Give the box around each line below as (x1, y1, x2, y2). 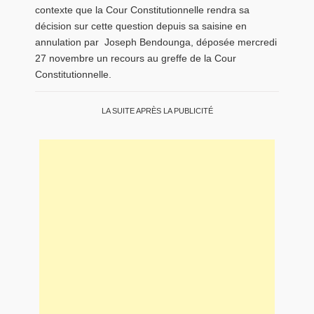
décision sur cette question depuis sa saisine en (35, 20, 247, 32)
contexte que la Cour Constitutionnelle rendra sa (35, 4, 250, 15)
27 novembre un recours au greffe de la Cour (35, 52, 236, 64)
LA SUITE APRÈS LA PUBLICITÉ (101, 107, 213, 116)
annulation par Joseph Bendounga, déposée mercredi (35, 36, 277, 48)
